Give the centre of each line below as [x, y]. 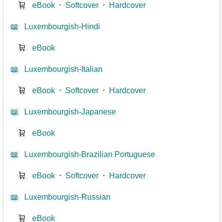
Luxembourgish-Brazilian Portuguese [90, 154]
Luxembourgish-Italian [64, 69]
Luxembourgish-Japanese [70, 111]
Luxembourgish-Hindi [62, 26]
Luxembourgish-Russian [68, 197]
